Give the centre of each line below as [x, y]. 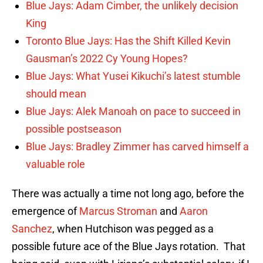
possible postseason [74, 129]
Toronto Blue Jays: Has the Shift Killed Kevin [128, 41]
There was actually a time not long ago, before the [128, 194]
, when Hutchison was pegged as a [133, 229]
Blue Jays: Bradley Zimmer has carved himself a [137, 147]
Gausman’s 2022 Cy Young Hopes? [107, 59]
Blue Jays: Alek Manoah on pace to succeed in [133, 112]
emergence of [45, 211]
